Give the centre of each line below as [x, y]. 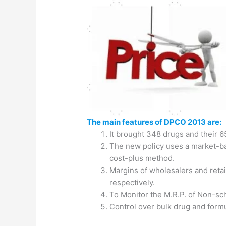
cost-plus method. [142, 158]
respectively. [132, 183]
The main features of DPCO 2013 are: [154, 122]
